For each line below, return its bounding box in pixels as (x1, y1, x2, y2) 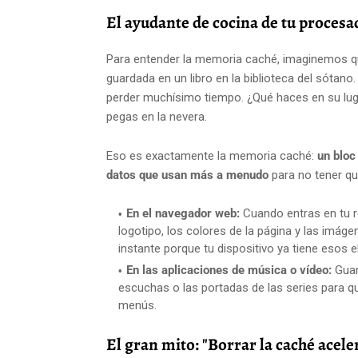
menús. (118, 298, 157, 313)
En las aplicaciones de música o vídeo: (126, 263, 332, 278)
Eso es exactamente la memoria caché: (106, 149, 317, 164)
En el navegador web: (126, 206, 240, 221)
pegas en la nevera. (106, 109, 207, 125)
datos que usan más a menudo (106, 168, 268, 183)
